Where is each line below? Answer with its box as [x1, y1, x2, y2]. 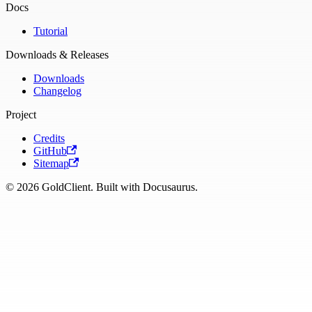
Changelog [33, 84, 81, 97]
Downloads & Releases [6, 48, 109, 61]
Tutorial [33, 24, 68, 37]
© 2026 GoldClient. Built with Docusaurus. [6, 180, 198, 193]
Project [6, 108, 36, 120]
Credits [33, 132, 65, 144]
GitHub [33, 144, 67, 157]
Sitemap [33, 157, 69, 169]
